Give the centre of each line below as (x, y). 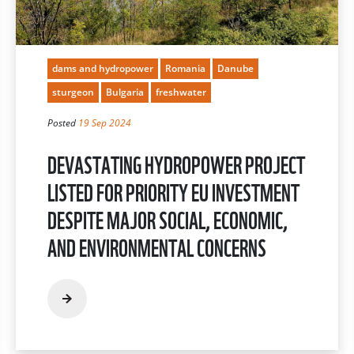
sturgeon (73, 92)
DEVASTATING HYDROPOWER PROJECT (176, 163)
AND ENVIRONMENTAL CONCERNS (157, 246)
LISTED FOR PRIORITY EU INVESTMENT (173, 190)
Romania (185, 68)
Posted (63, 122)
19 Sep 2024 (105, 122)
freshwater (181, 92)
